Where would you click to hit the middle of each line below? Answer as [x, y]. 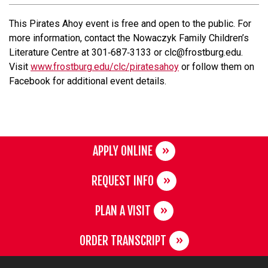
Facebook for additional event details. [88, 81]
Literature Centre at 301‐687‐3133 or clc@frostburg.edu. [126, 53]
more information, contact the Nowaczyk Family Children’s [129, 38]
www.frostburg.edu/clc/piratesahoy [105, 67]
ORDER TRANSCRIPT [123, 241]
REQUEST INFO [123, 181]
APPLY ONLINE [123, 151]
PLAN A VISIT [123, 211]
